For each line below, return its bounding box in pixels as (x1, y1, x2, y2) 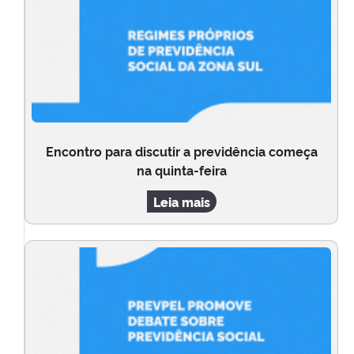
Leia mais (153, 193, 210, 211)
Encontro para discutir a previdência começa (45, 142, 318, 160)
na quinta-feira (136, 161, 227, 179)
